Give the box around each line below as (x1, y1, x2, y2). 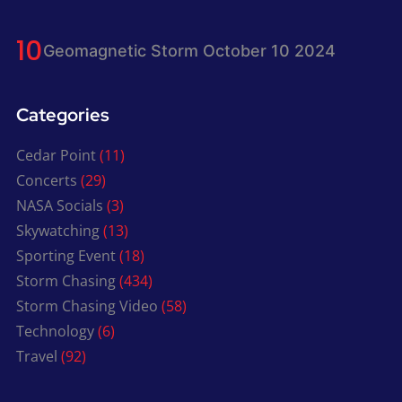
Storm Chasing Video (15, 295, 158, 316)
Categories (15, 102, 109, 127)
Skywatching (15, 220, 100, 240)
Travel (15, 345, 57, 366)
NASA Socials (15, 195, 103, 215)
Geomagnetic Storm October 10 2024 (42, 41, 336, 61)
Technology (15, 320, 94, 341)
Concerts (15, 170, 77, 190)
